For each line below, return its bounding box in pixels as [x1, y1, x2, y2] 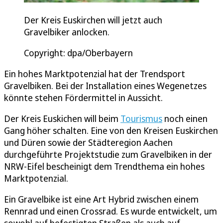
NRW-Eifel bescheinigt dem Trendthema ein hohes [4, 160, 205, 173]
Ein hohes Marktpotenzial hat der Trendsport [4, 68, 185, 80]
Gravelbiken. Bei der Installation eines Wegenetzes [4, 80, 207, 92]
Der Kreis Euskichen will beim [4, 112, 120, 125]
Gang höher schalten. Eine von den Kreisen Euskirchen [4, 124, 218, 137]
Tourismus [120, 112, 162, 125]
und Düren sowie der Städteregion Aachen [4, 136, 173, 149]
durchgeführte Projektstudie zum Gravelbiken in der [4, 148, 212, 161]
